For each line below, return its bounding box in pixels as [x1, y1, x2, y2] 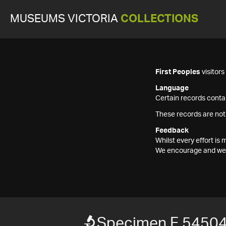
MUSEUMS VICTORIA [10, 14, 121, 24]
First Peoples [155, 69, 200, 76]
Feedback [155, 127, 189, 134]
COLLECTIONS [121, 14, 198, 24]
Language [155, 85, 189, 92]
